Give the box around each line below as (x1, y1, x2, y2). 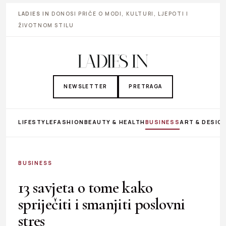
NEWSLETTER (64, 83, 107, 90)
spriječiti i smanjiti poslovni (18, 194, 185, 214)
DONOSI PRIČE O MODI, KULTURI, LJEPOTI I (49, 10, 189, 17)
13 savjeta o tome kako (18, 177, 152, 197)
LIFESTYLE (18, 118, 53, 126)
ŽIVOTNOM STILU (18, 22, 74, 29)
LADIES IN (18, 10, 50, 17)
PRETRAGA (129, 83, 162, 90)
